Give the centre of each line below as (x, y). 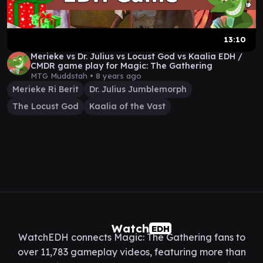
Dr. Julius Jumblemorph (138, 89)
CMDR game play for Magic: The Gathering (122, 66)
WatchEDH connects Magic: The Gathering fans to (131, 237)
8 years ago (119, 76)
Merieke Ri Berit (45, 89)
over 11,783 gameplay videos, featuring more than (131, 252)
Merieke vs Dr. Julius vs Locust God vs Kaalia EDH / (136, 56)
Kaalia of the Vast (127, 106)
